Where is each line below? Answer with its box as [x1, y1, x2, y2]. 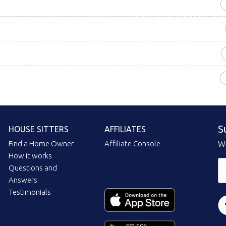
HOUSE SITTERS [9, 125, 69, 134]
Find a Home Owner [9, 139, 74, 148]
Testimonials [9, 188, 51, 197]
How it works [9, 151, 52, 160]
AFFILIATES [104, 125, 146, 134]
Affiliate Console [104, 139, 161, 148]
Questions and [9, 163, 58, 173]
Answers [9, 176, 38, 185]
